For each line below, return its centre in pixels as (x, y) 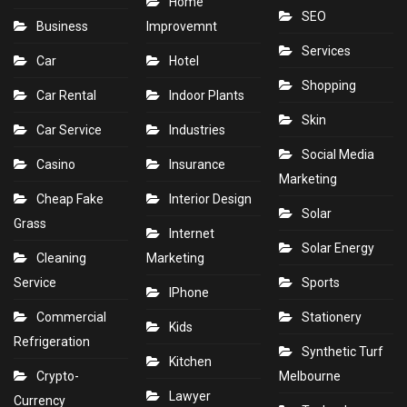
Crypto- (58, 377)
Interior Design (210, 199)
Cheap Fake (70, 199)
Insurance (197, 165)
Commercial (71, 318)
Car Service (69, 130)
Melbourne (310, 377)
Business (62, 27)
